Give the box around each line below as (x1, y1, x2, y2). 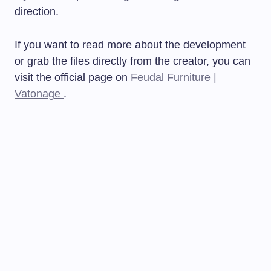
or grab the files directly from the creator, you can (15, 54, 250, 67)
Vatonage (15, 87, 64, 100)
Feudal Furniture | (131, 71, 217, 83)
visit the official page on (15, 71, 131, 83)
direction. (15, 5, 59, 18)
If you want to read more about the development (15, 38, 246, 51)
